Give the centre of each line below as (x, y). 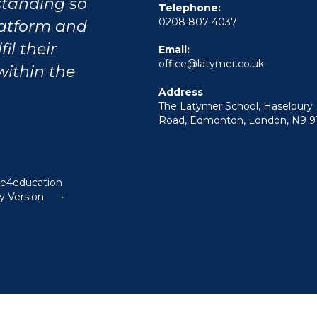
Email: (174, 50)
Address (181, 92)
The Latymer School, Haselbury (236, 106)
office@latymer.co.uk (211, 64)
